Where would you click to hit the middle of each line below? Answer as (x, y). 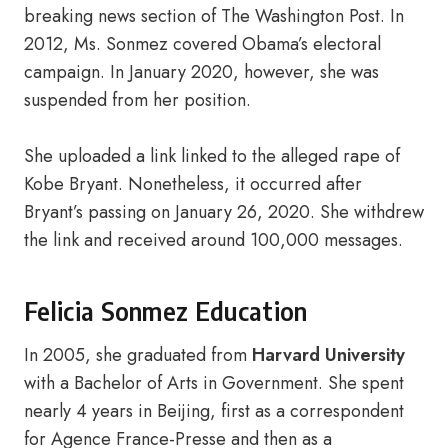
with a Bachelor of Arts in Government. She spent (214, 383)
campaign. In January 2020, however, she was (201, 72)
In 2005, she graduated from (138, 355)
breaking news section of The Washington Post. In (214, 16)
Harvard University (328, 355)
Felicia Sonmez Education (166, 311)
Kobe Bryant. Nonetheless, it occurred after (193, 184)
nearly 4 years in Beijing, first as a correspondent (214, 411)
